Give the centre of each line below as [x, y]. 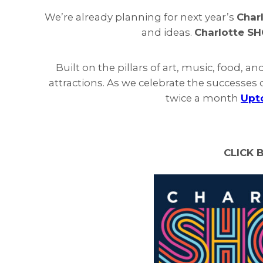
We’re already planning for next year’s [140, 17]
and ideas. [168, 32]
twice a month [203, 98]
